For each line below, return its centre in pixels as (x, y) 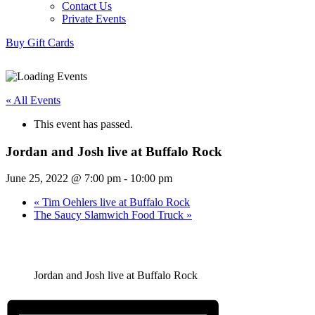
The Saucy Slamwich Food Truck (110, 215)
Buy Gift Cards (40, 43)
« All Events (33, 100)
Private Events (94, 19)
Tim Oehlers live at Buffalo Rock (115, 202)
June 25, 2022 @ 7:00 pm (63, 179)
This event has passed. (83, 124)
